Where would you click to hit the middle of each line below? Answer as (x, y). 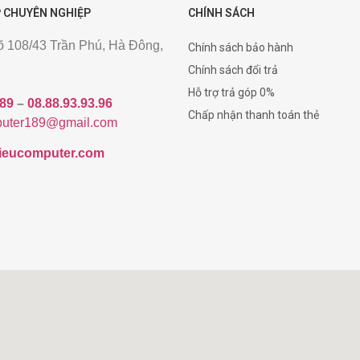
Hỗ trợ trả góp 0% (231, 92)
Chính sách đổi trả (233, 70)
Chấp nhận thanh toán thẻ (254, 115)
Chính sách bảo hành (241, 47)
